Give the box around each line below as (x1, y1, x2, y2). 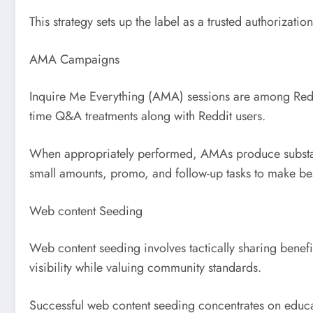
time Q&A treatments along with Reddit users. (29, 107, 265, 126)
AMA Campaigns (29, 50, 119, 68)
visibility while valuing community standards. (29, 259, 261, 277)
